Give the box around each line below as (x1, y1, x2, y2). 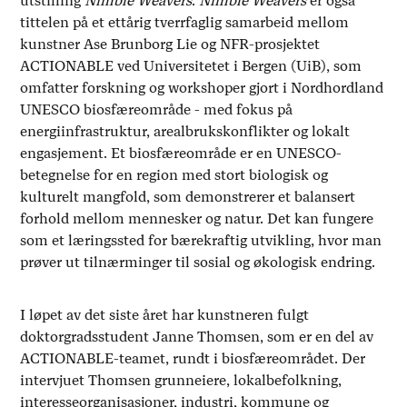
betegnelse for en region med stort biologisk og (20, 165, 329, 184)
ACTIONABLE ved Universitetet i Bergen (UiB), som (20, 56, 362, 74)
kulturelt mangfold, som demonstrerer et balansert (20, 187, 356, 205)
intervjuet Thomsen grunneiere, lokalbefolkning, (20, 371, 342, 389)
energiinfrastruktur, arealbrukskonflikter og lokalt (20, 122, 351, 140)
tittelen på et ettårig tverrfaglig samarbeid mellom (20, 13, 350, 31)
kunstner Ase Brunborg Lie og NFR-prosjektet (20, 35, 321, 53)
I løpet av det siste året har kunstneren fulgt (20, 305, 310, 323)
